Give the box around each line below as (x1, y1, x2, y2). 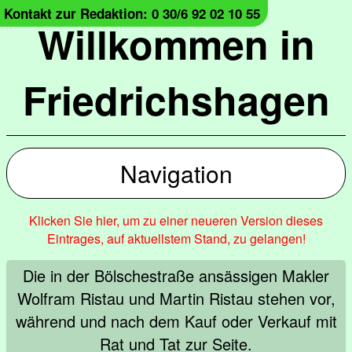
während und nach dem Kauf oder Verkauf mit (15, 310, 337, 332)
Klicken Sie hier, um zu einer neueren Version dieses (29, 211, 323, 229)
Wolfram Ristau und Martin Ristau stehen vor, (16, 287, 335, 310)
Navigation (119, 156, 233, 190)
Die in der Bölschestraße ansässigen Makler (23, 264, 329, 287)
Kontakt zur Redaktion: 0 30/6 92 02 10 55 (4, 4, 260, 23)
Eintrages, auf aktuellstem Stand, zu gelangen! (46, 229, 306, 247)
